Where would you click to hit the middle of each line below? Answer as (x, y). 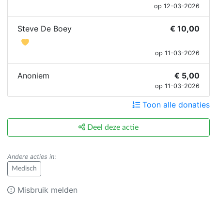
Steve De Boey (45, 28)
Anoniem (33, 75)
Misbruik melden (46, 190)
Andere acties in (31, 156)
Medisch (24, 168)
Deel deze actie (112, 127)
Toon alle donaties (175, 104)
